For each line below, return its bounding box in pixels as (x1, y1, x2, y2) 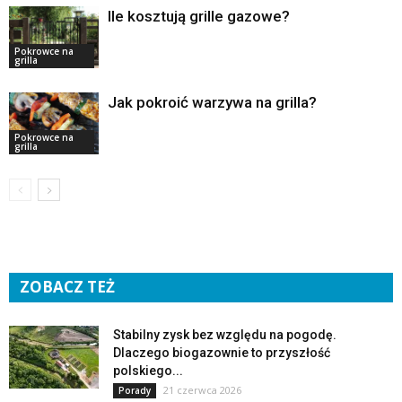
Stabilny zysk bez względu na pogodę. (113, 328, 336, 343)
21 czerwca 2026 (163, 383, 241, 398)
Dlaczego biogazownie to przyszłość (113, 345, 330, 361)
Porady (118, 384, 151, 398)
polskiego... (113, 363, 183, 379)
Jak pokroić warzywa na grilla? (108, 93, 317, 112)
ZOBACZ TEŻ (20, 276, 115, 298)
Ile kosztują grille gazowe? (108, 7, 290, 26)
